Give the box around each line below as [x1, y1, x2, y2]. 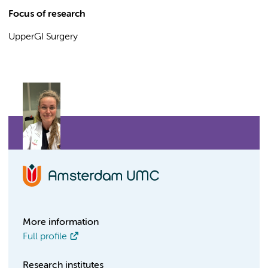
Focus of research [8, 10, 86, 19]
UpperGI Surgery [8, 32, 78, 42]
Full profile [23, 232, 67, 242]
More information [23, 218, 99, 227]
